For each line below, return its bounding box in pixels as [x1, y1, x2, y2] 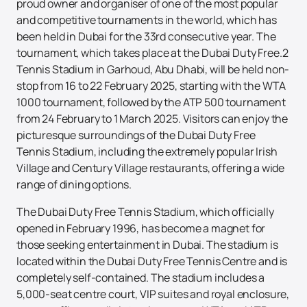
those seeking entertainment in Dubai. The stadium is [16, 237, 278, 253]
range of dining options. [16, 177, 132, 193]
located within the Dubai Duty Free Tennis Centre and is [16, 254, 288, 269]
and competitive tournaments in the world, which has [16, 12, 277, 28]
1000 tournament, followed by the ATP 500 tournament [16, 95, 286, 110]
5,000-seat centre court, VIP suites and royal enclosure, [16, 286, 290, 302]
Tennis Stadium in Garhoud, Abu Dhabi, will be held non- [16, 62, 290, 77]
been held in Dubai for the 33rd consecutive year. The [16, 29, 276, 45]
